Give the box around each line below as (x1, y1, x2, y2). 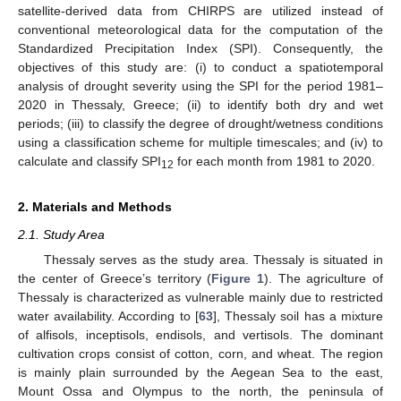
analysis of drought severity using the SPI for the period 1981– (18, 78, 383, 93)
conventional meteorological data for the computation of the (18, 21, 383, 37)
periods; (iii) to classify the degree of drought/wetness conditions (18, 115, 383, 131)
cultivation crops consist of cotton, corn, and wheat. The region (18, 346, 383, 361)
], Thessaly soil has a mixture (212, 309, 384, 323)
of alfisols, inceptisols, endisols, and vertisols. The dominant (18, 328, 383, 342)
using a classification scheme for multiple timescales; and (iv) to (18, 134, 383, 149)
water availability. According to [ (18, 309, 199, 323)
